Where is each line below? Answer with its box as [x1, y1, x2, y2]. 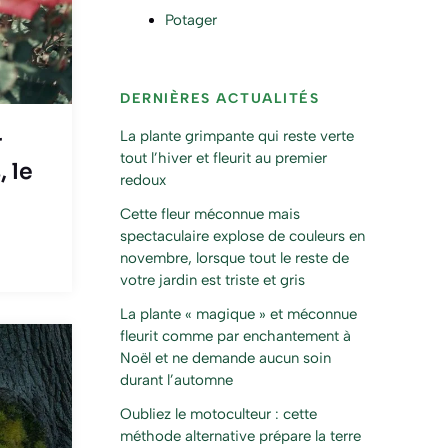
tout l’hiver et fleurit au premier [120, 149, 327, 168]
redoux [120, 171, 166, 190]
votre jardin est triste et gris [120, 271, 305, 290]
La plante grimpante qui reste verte [120, 127, 354, 146]
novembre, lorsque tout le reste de [120, 249, 349, 268]
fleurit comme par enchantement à [120, 327, 351, 346]
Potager [165, 10, 217, 29]
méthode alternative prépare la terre [120, 427, 361, 446]
